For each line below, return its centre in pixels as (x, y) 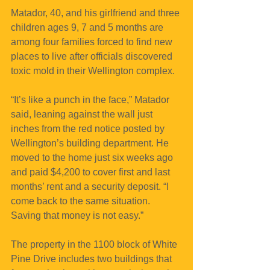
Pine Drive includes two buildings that (93, 259)
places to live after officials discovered (93, 57)
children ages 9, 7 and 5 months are (88, 28)
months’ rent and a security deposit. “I (91, 187)
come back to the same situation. (82, 201)
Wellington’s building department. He (91, 143)
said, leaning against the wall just (83, 115)
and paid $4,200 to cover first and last (92, 172)
